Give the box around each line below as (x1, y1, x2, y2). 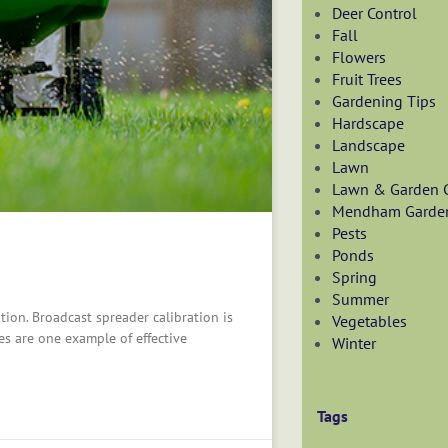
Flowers (332, 47, 386, 67)
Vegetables (332, 311, 407, 331)
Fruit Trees (332, 69, 402, 89)
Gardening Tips (332, 91, 436, 111)
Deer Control (332, 3, 417, 23)
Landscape (332, 135, 405, 155)
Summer (332, 289, 389, 309)
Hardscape (332, 113, 404, 133)
